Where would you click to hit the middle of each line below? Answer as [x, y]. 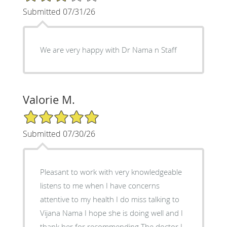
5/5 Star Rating [48, 113]
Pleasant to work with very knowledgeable [111, 172]
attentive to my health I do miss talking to [109, 199]
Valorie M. [49, 99]
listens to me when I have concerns [100, 185]
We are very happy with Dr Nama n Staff [108, 49]
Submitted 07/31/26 [59, 11]
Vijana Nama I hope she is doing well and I [111, 213]
